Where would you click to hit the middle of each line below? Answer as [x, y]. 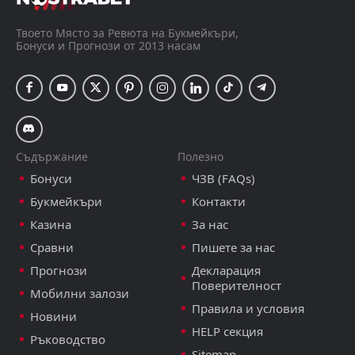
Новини [53, 316]
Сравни [52, 247]
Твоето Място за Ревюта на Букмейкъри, [127, 32]
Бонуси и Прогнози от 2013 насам [108, 45]
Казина [51, 224]
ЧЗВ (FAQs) [223, 178]
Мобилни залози [80, 293]
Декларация [226, 270]
